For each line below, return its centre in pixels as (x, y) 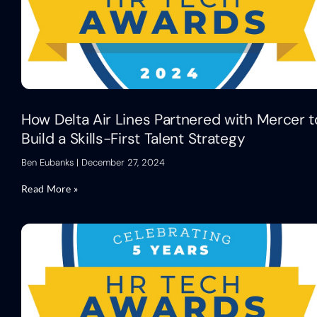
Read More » (50, 188)
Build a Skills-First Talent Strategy (133, 138)
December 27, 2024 (122, 162)
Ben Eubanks (49, 162)
